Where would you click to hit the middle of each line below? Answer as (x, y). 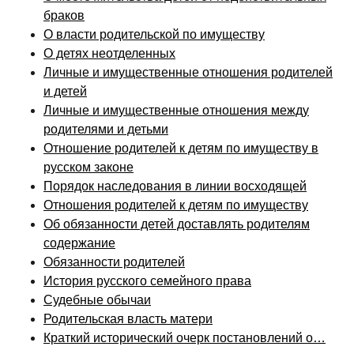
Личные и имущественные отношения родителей (188, 73)
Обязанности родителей (114, 262)
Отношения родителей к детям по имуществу (176, 205)
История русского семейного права (147, 281)
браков (64, 16)
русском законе (88, 168)
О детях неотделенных (109, 54)
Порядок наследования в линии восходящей (175, 186)
